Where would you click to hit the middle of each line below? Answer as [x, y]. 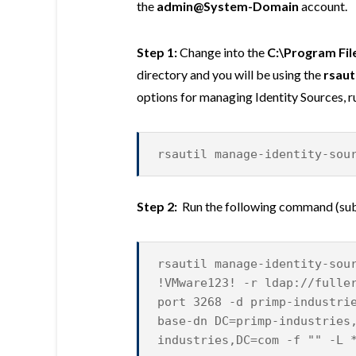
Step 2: [157, 206]
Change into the [222, 52]
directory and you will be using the [230, 74]
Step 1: [157, 52]
